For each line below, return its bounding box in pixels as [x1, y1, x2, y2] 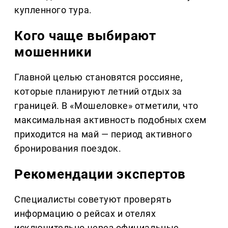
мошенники [14, 44, 93, 60]
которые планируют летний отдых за [14, 86, 182, 97]
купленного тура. [14, 5, 92, 16]
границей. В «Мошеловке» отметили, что [14, 100, 198, 111]
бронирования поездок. [14, 143, 122, 154]
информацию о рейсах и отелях [14, 208, 156, 219]
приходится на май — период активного [14, 129, 192, 140]
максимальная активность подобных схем [14, 115, 207, 126]
